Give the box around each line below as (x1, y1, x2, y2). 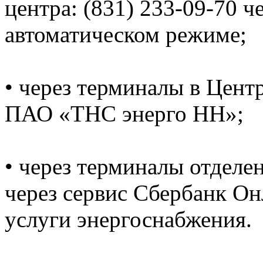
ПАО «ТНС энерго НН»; (5, 100, 244, 126)
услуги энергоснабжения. (5, 206, 252, 232)
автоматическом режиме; (5, 21, 247, 47)
